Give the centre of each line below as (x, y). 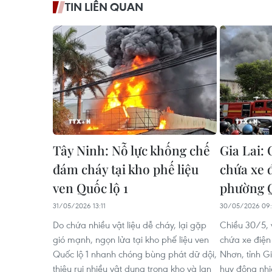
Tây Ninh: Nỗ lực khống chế (131, 150)
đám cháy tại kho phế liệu (126, 169)
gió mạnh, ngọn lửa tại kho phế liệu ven (131, 239)
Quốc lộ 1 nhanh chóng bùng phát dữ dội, (135, 254)
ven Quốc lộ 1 (90, 188)
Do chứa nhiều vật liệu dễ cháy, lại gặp (130, 225)
